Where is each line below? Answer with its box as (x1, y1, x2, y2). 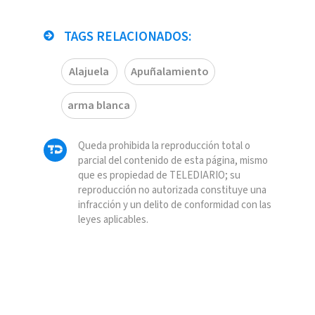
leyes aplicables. (77, 212, 148, 228)
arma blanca (67, 98, 130, 114)
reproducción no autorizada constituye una (77, 183, 266, 198)
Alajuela (69, 64, 109, 80)
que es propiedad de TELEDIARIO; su (77, 168, 240, 184)
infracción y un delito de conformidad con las (77, 198, 271, 213)
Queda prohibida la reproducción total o (77, 139, 250, 154)
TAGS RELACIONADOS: (60, 27, 191, 47)
